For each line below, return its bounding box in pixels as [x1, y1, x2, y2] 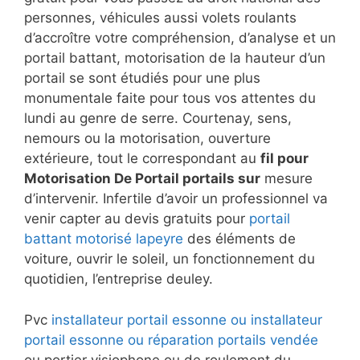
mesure [260, 170, 313, 187]
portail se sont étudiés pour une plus [24, 70, 260, 87]
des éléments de [183, 231, 296, 247]
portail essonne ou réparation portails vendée [24, 331, 318, 348]
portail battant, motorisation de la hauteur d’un [24, 50, 325, 67]
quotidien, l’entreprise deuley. [24, 271, 213, 288]
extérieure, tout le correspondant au [24, 150, 260, 167]
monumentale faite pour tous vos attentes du [24, 90, 316, 107]
